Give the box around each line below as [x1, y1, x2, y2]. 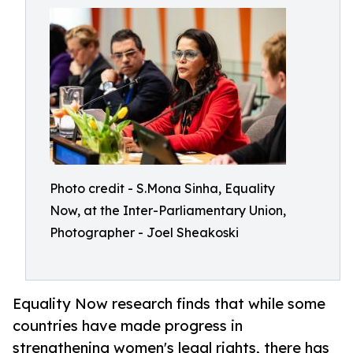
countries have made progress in [13, 317, 243, 335]
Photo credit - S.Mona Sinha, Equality [50, 180, 275, 196]
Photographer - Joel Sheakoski [50, 225, 239, 240]
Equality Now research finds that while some [13, 295, 325, 313]
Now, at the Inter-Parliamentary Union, [50, 203, 286, 218]
